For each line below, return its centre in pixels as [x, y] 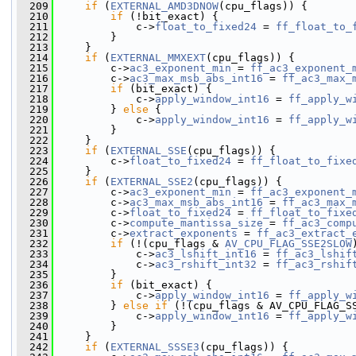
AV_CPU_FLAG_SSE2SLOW [288, 244]
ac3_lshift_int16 [206, 254]
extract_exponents [184, 233]
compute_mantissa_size [196, 223]
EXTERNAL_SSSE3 [155, 347]
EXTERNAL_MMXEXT [158, 58]
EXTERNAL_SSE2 [152, 182]
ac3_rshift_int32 [206, 264]
